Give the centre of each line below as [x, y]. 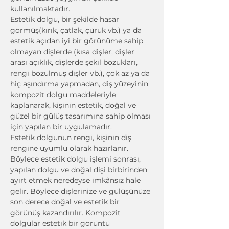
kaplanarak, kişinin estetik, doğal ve [74, 105]
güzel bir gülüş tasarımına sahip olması [82, 116]
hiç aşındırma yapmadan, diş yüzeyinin [80, 84]
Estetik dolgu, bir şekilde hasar [66, 19]
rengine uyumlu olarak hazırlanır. [70, 148]
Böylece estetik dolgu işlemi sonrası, [76, 159]
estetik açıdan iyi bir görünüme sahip [78, 41]
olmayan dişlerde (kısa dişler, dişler [73, 52]
